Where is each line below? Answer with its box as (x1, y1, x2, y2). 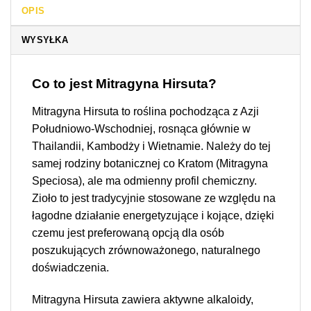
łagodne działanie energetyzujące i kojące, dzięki (32, 209, 274, 221)
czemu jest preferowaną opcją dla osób (32, 226, 224, 239)
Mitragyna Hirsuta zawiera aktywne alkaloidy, (32, 293, 253, 305)
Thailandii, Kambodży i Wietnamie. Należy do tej (32, 140, 271, 152)
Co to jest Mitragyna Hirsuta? (32, 76, 217, 91)
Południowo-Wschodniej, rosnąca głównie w (32, 122, 251, 135)
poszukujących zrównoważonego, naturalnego (32, 244, 260, 256)
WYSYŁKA (22, 34, 68, 45)
